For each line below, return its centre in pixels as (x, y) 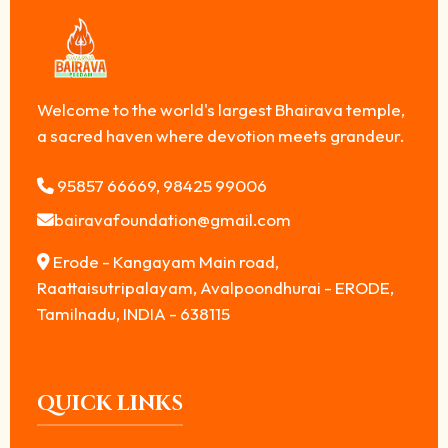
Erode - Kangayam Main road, (166, 261)
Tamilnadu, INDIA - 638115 (133, 313)
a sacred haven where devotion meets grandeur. (220, 135)
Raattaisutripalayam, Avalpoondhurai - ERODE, (215, 287)
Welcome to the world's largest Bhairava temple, (221, 109)
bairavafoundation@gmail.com (172, 219)
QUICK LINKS (110, 403)
